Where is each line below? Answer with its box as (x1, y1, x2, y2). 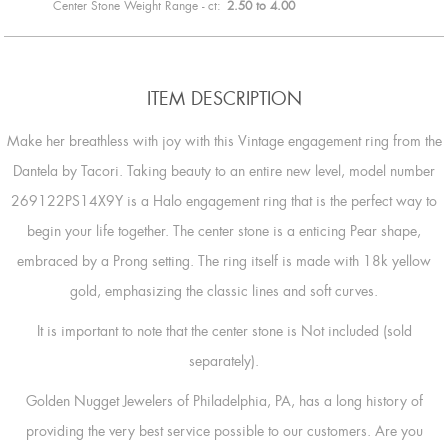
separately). (189, 352, 259, 371)
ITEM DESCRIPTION (146, 87, 302, 112)
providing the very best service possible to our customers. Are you (25, 422, 423, 441)
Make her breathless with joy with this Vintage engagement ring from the (6, 132, 442, 151)
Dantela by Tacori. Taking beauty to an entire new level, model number (13, 162, 435, 181)
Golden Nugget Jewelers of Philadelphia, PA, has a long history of (25, 392, 423, 411)
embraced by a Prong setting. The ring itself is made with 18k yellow (17, 252, 431, 271)
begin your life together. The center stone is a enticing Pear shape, (27, 222, 421, 241)
